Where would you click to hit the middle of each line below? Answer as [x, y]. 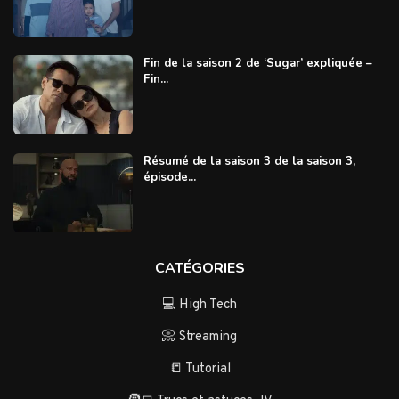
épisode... [169, 177]
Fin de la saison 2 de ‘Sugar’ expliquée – [257, 63]
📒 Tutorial [199, 369]
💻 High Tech [199, 305]
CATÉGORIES [199, 268]
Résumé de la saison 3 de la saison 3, [249, 161]
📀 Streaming [199, 337]
